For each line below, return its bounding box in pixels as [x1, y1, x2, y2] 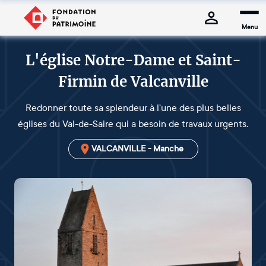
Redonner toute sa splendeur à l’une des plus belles [25, 102, 241, 113]
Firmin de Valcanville [58, 72, 208, 91]
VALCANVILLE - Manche [91, 144, 183, 154]
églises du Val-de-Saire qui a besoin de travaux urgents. [18, 118, 248, 129]
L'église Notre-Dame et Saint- [25, 51, 241, 69]
